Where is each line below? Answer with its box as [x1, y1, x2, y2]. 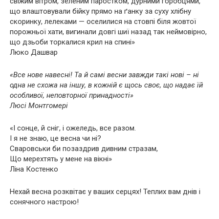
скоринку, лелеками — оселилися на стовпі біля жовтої [10, 17, 196, 26]
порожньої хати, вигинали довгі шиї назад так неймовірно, [10, 27, 207, 36]
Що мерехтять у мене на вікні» [10, 154, 112, 163]
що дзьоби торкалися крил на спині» [10, 38, 135, 46]
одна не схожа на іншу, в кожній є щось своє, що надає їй [10, 81, 203, 89]
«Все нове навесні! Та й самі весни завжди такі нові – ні [10, 70, 199, 79]
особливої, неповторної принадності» [10, 91, 133, 100]
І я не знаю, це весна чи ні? [10, 134, 101, 143]
